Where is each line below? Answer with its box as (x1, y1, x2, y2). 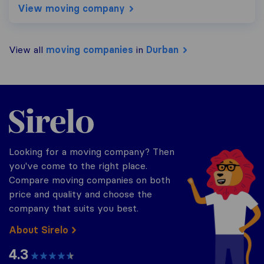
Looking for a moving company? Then (9, 145, 174, 157)
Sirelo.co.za (8, 101, 56, 114)
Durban (146, 43, 179, 55)
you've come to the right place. (9, 159, 147, 171)
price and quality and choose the (9, 187, 152, 200)
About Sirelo (9, 223, 68, 236)
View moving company (18, 2, 125, 14)
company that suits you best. (9, 202, 138, 214)
